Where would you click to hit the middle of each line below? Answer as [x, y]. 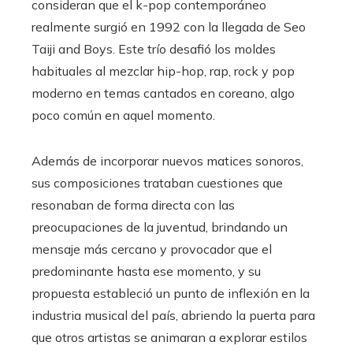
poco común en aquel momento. [123, 115]
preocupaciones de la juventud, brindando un [160, 227]
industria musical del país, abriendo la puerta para [173, 316]
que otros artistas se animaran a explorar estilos [169, 338]
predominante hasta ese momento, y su [146, 271]
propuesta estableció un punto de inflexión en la [171, 294]
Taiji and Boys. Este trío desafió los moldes [154, 49]
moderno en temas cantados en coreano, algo [163, 93]
